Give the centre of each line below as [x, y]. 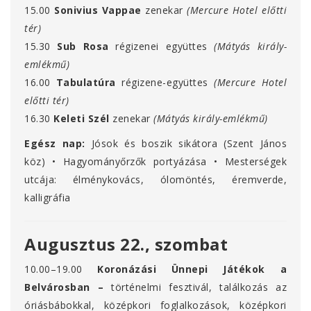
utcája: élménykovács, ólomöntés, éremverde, [155, 180]
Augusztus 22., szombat [126, 244]
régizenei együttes [161, 47]
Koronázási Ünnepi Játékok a [192, 269]
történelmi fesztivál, [165, 287]
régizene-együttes [165, 83]
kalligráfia [48, 198]
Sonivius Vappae [98, 10]
